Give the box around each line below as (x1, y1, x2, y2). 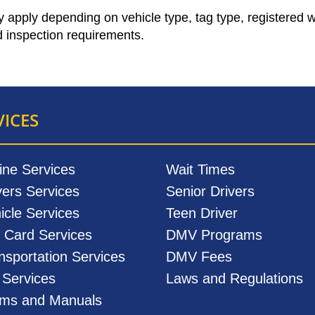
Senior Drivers (165, 183, 255, 199)
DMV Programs (165, 226, 262, 243)
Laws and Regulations (165, 270, 303, 286)
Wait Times (165, 161, 235, 177)
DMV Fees (165, 248, 232, 264)
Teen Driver (165, 205, 238, 221)
